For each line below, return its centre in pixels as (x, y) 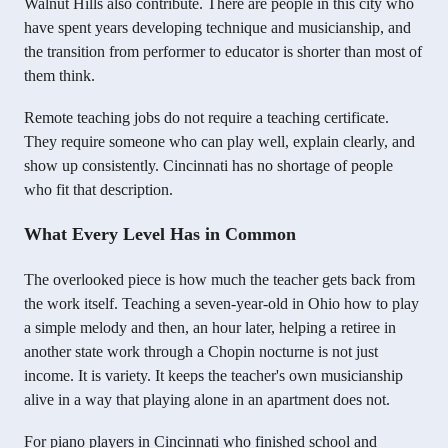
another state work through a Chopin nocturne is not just (201, 351)
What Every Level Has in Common (160, 233)
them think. (59, 75)
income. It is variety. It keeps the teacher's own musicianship (213, 375)
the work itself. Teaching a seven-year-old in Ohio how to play (221, 303)
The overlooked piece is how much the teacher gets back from (219, 279)
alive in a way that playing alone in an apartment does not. (207, 399)
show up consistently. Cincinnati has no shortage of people (208, 165)
